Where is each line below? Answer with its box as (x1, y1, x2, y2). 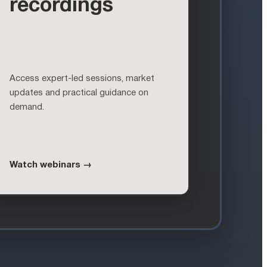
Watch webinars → (10, 160, 92, 169)
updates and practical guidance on (10, 88, 148, 97)
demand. (10, 103, 44, 111)
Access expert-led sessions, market (10, 74, 154, 83)
